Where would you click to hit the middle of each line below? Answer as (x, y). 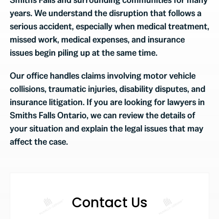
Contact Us (109, 203)
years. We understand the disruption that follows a (105, 13)
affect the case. (39, 142)
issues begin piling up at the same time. (83, 53)
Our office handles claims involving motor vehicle (102, 76)
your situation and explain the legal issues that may (106, 129)
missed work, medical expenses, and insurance (97, 40)
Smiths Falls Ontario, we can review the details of (102, 115)
